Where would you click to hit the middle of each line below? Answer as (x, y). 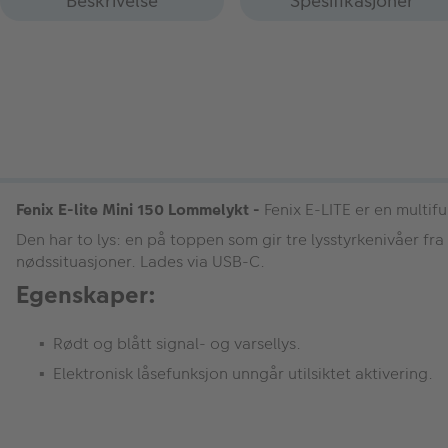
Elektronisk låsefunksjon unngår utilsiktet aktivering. (243, 373)
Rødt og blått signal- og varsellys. (177, 343)
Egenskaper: (86, 294)
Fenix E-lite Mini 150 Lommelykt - (138, 209)
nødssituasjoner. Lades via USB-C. (140, 261)
